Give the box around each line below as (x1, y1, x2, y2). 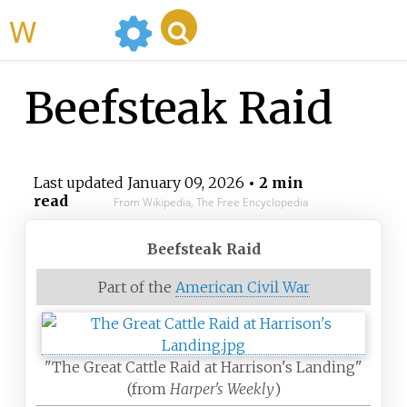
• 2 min (243, 174, 303, 193)
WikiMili (36, 9, 107, 51)
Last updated (33, 174, 127, 193)
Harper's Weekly (169, 380, 274, 399)
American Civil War (174, 278, 310, 297)
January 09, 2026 (126, 174, 244, 193)
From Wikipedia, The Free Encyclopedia (113, 194, 308, 211)
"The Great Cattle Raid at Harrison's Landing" (45, 358, 362, 377)
